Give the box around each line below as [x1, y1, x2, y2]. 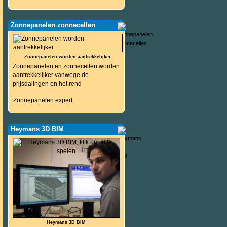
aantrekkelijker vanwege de [12, 71, 89, 79]
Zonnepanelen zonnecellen [10, 21, 95, 29]
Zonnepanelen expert [13, 97, 72, 104]
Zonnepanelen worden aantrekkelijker [24, 54, 111, 59]
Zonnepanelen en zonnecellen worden [12, 63, 120, 70]
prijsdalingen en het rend [12, 80, 82, 87]
